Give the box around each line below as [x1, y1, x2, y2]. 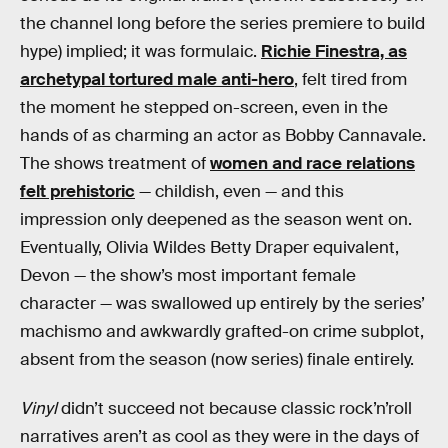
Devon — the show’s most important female [20, 264, 356, 286]
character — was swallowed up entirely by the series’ [20, 292, 425, 314]
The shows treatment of [20, 152, 210, 174]
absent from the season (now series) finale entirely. [20, 348, 414, 370]
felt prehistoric [20, 180, 135, 202]
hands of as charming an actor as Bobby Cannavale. [20, 124, 426, 146]
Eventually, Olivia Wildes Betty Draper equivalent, [20, 236, 399, 258]
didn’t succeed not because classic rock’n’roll [57, 398, 412, 420]
